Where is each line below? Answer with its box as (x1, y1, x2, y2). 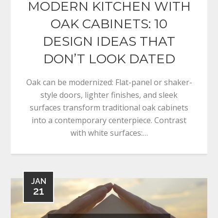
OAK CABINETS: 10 (51, 16, 167, 32)
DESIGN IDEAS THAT (43, 33, 175, 49)
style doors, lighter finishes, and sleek (40, 89, 178, 100)
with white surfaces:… (70, 127, 148, 138)
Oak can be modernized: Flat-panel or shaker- (26, 76, 192, 88)
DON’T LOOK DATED (43, 51, 175, 67)
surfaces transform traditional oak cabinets (30, 102, 188, 113)
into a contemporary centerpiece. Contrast (32, 114, 186, 126)
